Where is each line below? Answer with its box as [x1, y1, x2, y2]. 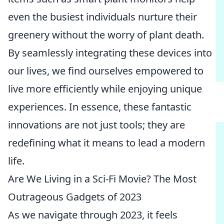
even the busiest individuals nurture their [8, 10, 197, 23]
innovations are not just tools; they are [8, 118, 185, 131]
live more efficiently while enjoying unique [8, 82, 202, 95]
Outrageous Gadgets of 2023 [8, 190, 141, 203]
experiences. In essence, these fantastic [8, 100, 191, 113]
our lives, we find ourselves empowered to [8, 64, 203, 77]
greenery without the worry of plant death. [8, 28, 204, 41]
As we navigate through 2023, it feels [8, 208, 177, 221]
